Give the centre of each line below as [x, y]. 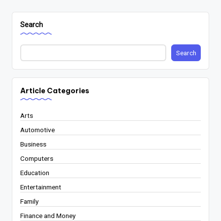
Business [33, 144]
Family [29, 201]
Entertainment [41, 187]
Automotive [37, 129]
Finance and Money [48, 215]
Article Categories [55, 91]
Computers [37, 158]
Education [35, 172]
